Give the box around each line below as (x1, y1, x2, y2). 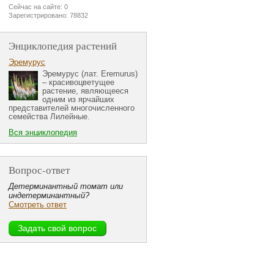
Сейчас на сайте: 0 (9, 3, 68, 11)
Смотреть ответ (9, 200, 67, 210)
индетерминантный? (9, 191, 89, 201)
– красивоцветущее (42, 78, 114, 87)
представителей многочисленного (9, 103, 135, 113)
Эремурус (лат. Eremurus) (42, 69, 138, 79)
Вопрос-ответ (9, 163, 70, 177)
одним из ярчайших (42, 95, 114, 105)
